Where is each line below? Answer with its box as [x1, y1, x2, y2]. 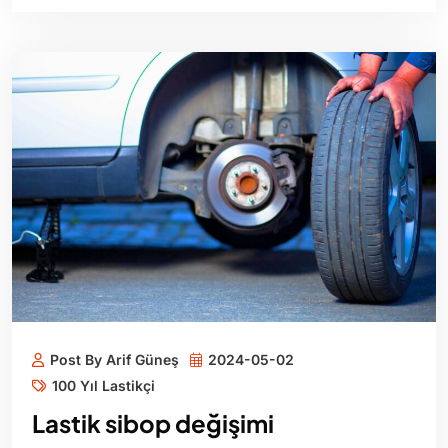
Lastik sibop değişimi [32, 408, 274, 439]
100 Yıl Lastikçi [52, 377, 155, 395]
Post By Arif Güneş [50, 351, 179, 369]
